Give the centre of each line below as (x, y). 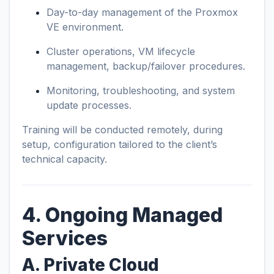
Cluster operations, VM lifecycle (121, 51)
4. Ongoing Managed (122, 215)
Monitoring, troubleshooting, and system (141, 91)
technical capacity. (65, 159)
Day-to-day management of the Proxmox (142, 12)
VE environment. (85, 27)
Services (65, 238)
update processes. (89, 105)
